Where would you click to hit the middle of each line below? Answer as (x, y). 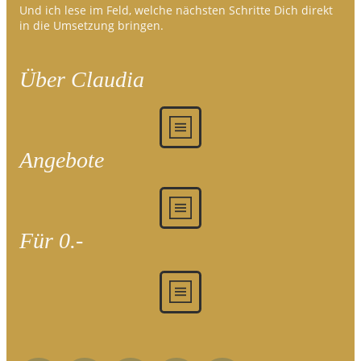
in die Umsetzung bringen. (91, 25)
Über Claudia (82, 79)
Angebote (62, 160)
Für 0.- (51, 241)
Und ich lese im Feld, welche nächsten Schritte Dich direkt (176, 10)
